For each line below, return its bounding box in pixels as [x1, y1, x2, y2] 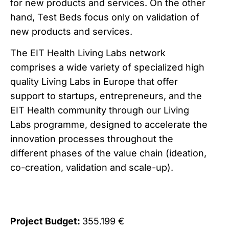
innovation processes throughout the [10, 133, 173, 145]
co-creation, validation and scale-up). [10, 162, 173, 173]
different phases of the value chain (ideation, [10, 148, 207, 159]
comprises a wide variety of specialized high [10, 62, 204, 73]
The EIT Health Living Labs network [10, 48, 166, 59]
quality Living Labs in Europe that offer [10, 76, 178, 87]
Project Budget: [10, 216, 82, 227]
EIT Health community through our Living [10, 105, 189, 116]
